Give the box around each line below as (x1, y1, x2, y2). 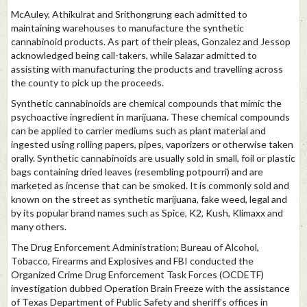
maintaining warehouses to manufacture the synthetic (11, 22, 244, 34)
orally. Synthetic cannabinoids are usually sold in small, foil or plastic (11, 152, 295, 164)
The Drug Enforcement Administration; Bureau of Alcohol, (11, 241, 259, 254)
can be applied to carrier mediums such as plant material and (11, 125, 266, 137)
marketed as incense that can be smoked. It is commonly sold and (11, 180, 289, 192)
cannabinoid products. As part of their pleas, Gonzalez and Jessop (11, 36, 291, 48)
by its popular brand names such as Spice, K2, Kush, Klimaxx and (11, 207, 283, 219)
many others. (11, 221, 66, 233)
